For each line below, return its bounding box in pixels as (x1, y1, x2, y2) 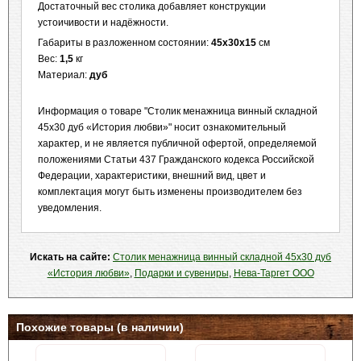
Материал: (38, 69, 89, 81)
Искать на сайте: (30, 251, 113, 263)
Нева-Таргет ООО (233, 268, 314, 279)
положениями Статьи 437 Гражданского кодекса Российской (38, 154, 314, 165)
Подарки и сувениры (134, 268, 229, 279)
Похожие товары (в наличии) (16, 321, 184, 334)
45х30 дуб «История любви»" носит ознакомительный (38, 122, 286, 133)
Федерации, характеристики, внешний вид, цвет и (38, 170, 266, 181)
